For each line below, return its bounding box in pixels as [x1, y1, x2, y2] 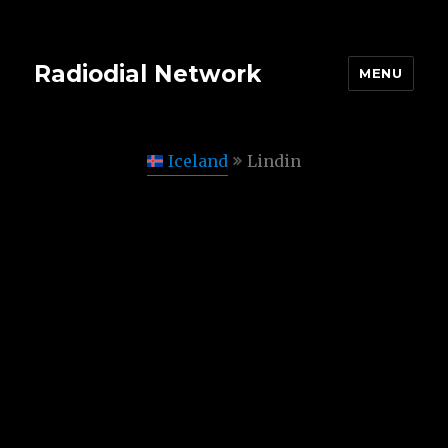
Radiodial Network [34, 59, 262, 88]
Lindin [247, 151, 301, 171]
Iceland [168, 151, 228, 171]
